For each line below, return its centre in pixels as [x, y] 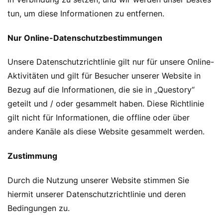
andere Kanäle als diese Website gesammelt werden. [106, 132]
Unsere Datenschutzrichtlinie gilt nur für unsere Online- [111, 62]
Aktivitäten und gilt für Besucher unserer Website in [104, 76]
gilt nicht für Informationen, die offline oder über [99, 118]
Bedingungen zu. [39, 208]
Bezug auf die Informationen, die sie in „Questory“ [101, 90]
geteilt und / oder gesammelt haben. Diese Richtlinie [106, 104]
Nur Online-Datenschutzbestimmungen [85, 38]
